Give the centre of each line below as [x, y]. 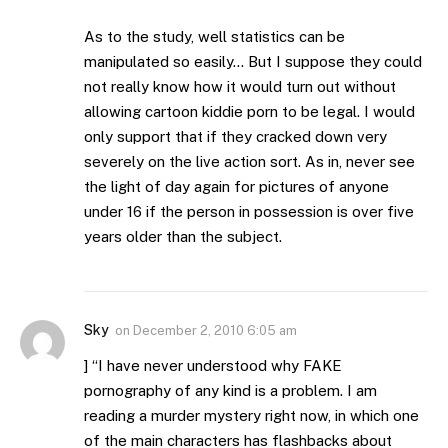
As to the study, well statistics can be [214, 37]
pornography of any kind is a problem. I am [230, 391]
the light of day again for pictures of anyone [236, 187]
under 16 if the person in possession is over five [249, 212]
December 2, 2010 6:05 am [215, 331]
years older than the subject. [183, 237]
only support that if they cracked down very [235, 137]
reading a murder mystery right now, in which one [251, 416]
